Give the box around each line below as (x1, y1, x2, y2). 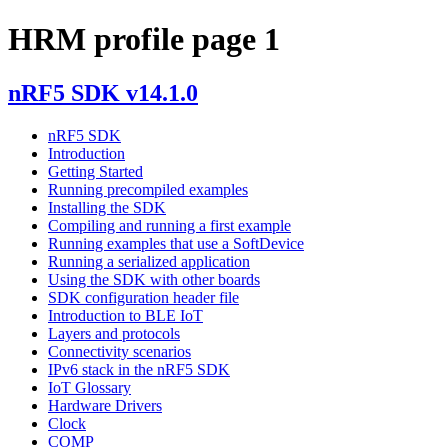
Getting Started (48, 162, 143, 180)
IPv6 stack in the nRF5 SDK (48, 360, 230, 378)
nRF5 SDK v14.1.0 (8, 79, 198, 106)
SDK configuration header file (48, 288, 239, 306)
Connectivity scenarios (48, 342, 191, 360)
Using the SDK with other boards (48, 270, 260, 288)
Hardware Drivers (48, 396, 162, 414)
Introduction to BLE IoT (48, 306, 203, 324)
